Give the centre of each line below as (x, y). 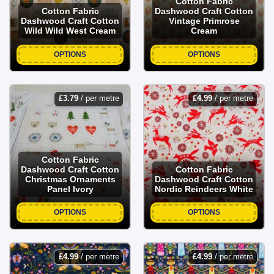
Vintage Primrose (204, 21)
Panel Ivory (70, 189)
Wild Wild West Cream (70, 31)
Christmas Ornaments (70, 179)
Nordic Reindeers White (204, 189)
